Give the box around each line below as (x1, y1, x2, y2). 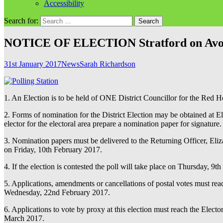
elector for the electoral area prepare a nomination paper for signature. (4, 119, 222, 128)
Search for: (4, 16, 38, 25)
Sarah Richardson (80, 59, 135, 68)
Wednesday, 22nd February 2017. (4, 188, 110, 197)
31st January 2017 (4, 59, 61, 68)
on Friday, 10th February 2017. (4, 145, 102, 154)
